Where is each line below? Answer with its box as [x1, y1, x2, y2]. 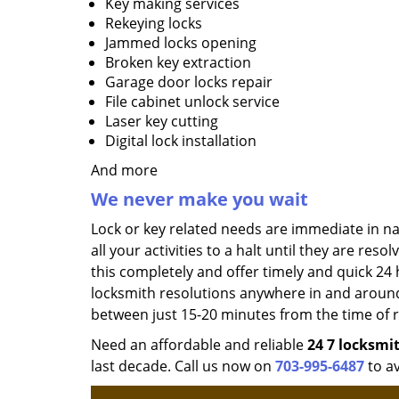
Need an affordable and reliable [91, 335, 307, 354]
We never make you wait [91, 187, 308, 211]
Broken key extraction [105, 53, 251, 72]
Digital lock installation [105, 131, 256, 151]
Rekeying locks [105, 13, 202, 33]
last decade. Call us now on [91, 356, 275, 376]
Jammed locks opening [105, 33, 256, 53]
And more [91, 160, 158, 180]
